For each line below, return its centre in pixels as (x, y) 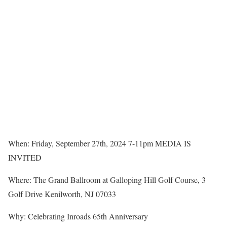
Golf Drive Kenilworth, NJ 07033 (62, 194)
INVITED (25, 158)
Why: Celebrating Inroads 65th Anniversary (78, 216)
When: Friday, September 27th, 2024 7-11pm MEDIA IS (100, 143)
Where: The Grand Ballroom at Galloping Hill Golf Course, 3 (107, 180)
